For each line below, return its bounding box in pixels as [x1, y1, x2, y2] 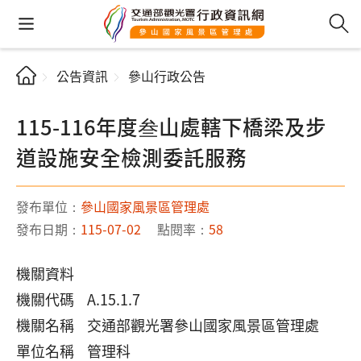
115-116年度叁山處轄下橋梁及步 [16, 111, 326, 141]
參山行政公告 [128, 66, 205, 85]
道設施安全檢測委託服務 [16, 142, 247, 172]
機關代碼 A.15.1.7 [16, 288, 140, 309]
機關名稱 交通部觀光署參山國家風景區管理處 [16, 314, 319, 335]
